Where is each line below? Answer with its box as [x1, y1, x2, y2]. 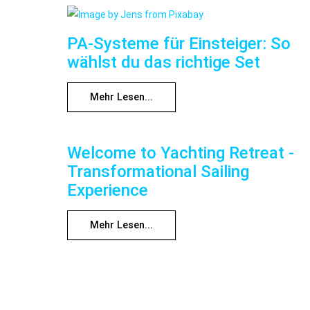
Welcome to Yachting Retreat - [67, 143, 294, 163]
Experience [67, 180, 148, 200]
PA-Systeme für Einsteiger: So [67, 34, 291, 54]
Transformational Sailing [67, 161, 249, 181]
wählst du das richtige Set [67, 53, 260, 73]
